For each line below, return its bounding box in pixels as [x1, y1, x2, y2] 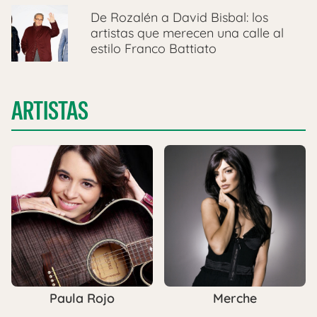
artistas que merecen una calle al [91, 24, 284, 41]
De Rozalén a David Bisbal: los [91, 8, 268, 25]
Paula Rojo [50, 289, 115, 306]
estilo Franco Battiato [91, 40, 217, 57]
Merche [213, 289, 257, 306]
